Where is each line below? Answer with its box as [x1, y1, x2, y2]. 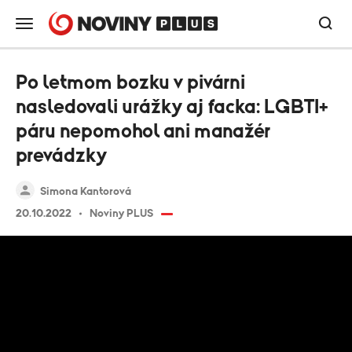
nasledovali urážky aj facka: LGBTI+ [16, 97, 328, 117]
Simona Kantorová [40, 186, 131, 197]
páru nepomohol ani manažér [16, 122, 270, 141]
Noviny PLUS [90, 208, 153, 219]
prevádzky [16, 146, 107, 166]
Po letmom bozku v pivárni [16, 73, 245, 93]
